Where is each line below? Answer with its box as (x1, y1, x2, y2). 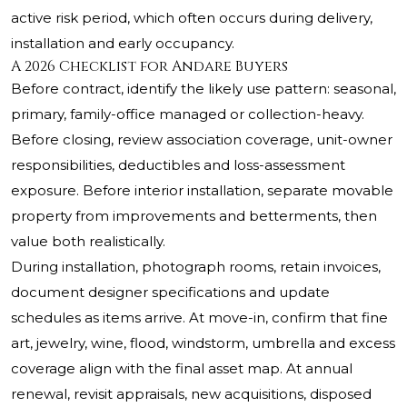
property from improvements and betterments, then (11, 207, 377, 225)
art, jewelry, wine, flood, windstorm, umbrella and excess (11, 334, 395, 352)
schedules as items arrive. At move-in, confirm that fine (11, 309, 388, 327)
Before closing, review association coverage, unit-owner (11, 131, 392, 149)
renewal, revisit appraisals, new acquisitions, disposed (11, 385, 372, 403)
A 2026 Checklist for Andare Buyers (11, 56, 288, 77)
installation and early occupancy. (11, 35, 234, 53)
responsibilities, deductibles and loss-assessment (11, 156, 345, 174)
